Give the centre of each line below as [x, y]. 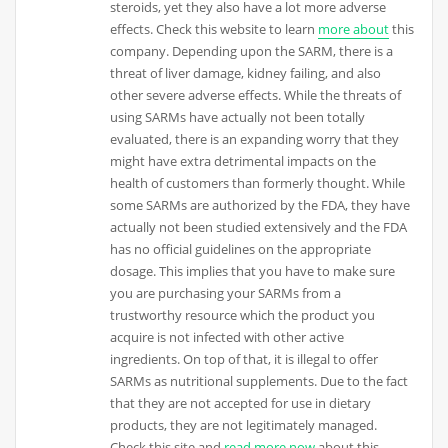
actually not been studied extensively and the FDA [259, 227]
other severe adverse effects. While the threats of [256, 95]
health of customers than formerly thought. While [258, 183]
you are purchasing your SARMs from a [226, 293]
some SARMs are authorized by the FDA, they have [260, 205]
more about [354, 29]
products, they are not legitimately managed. [244, 425]
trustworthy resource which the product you [243, 315]
